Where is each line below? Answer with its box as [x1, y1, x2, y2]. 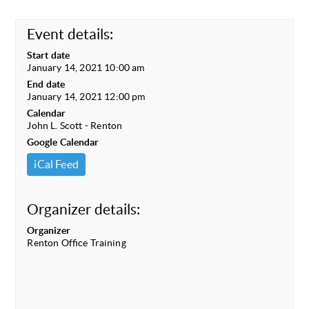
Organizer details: [27, 201, 140, 217]
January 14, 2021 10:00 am [27, 61, 145, 73]
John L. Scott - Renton [27, 119, 123, 131]
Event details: [27, 26, 113, 42]
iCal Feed [34, 157, 79, 170]
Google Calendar [27, 136, 99, 148]
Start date [27, 49, 70, 61]
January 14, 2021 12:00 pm [27, 90, 146, 102]
